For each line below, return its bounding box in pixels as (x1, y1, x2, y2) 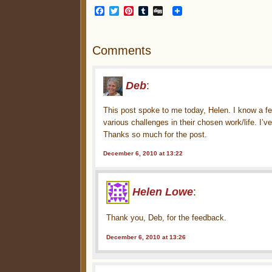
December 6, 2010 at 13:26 (106, 233, 186, 240)
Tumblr (148, 5, 181, 16)
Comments (92, 43, 151, 57)
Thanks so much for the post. (103, 129, 208, 139)
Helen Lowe (132, 185, 194, 198)
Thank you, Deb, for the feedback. (106, 213, 227, 223)
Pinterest (134, 5, 176, 16)
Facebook (104, 5, 152, 16)
